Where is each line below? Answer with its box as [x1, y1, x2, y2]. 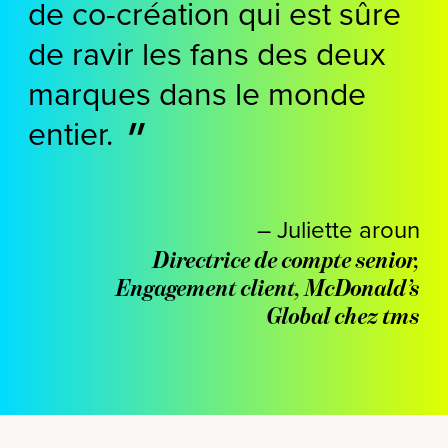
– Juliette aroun [256, 211, 420, 246]
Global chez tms [266, 301, 420, 329]
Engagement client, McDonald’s [115, 273, 420, 301]
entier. [28, 109, 129, 155]
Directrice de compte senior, [152, 245, 420, 273]
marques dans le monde [28, 69, 366, 115]
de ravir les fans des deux [28, 29, 386, 75]
